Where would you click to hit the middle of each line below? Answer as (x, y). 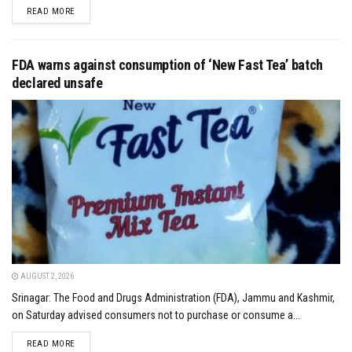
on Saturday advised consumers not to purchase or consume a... (156, 315)
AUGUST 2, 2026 (46, 277)
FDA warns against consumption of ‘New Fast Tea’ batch (167, 65)
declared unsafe (57, 83)
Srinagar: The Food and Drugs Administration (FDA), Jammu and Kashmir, (173, 298)
